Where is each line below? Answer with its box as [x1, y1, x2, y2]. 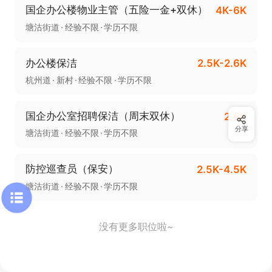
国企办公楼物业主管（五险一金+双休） [25, 4, 208, 16]
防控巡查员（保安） [25, 163, 118, 175]
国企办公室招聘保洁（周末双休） [25, 110, 180, 123]
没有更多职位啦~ [99, 221, 173, 233]
